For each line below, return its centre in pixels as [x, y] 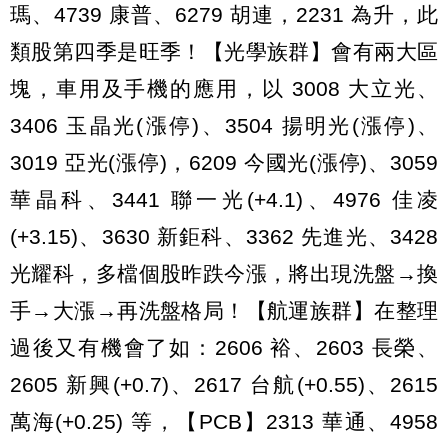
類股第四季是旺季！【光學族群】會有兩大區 [224, 52]
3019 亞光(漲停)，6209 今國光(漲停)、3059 [224, 163]
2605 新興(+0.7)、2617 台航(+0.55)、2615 [224, 385]
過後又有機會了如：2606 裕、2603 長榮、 [224, 348]
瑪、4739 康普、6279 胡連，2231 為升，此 [224, 15]
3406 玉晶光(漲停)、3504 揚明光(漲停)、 [224, 126]
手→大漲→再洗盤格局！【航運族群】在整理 [224, 311]
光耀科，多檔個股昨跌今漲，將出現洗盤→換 [224, 274]
